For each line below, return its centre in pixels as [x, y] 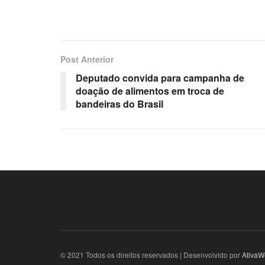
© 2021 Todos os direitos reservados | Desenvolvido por [151, 254]
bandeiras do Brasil [119, 104]
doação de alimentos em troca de [150, 91]
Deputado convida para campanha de [160, 77]
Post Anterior [87, 59]
